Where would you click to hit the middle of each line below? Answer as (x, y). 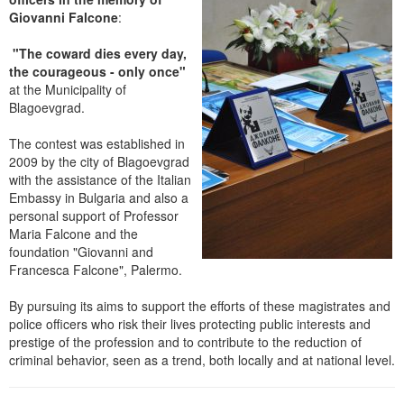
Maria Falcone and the (73, 234)
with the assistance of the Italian (100, 180)
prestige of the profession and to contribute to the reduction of (185, 342)
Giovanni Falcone (64, 18)
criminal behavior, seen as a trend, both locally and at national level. (202, 360)
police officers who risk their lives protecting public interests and (190, 324)
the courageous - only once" (97, 72)
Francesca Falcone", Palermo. (96, 270)
